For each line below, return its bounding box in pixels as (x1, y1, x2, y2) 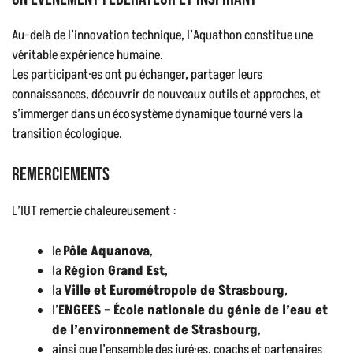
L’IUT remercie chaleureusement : (12, 202, 176, 221)
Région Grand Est (64, 261, 165, 281)
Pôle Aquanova (63, 241, 150, 261)
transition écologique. (12, 124, 122, 143)
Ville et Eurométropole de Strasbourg (64, 281, 284, 300)
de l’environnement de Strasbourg (52, 320, 258, 340)
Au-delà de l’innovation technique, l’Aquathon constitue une (12, 25, 313, 45)
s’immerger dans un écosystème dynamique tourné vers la (12, 104, 303, 124)
